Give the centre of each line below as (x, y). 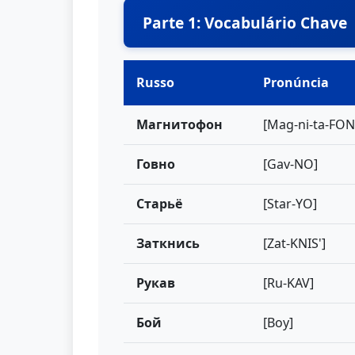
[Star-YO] (290, 204)
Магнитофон (179, 124)
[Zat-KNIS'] (294, 243)
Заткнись (168, 243)
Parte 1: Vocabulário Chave (245, 23)
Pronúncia (296, 82)
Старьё (159, 204)
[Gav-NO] (290, 164)
